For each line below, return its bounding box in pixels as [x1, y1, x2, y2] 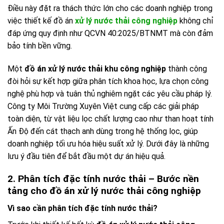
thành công [166, 64, 207, 74]
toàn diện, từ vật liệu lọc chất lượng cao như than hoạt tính [7, 114, 213, 124]
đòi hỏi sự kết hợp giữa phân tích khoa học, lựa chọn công [7, 76, 208, 86]
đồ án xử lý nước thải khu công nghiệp [24, 64, 166, 74]
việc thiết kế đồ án [7, 16, 75, 26]
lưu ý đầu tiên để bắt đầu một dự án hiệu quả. [7, 151, 165, 161]
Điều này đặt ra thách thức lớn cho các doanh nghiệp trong [7, 3, 212, 13]
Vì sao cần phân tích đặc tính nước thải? [7, 203, 157, 213]
